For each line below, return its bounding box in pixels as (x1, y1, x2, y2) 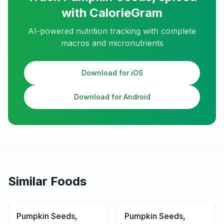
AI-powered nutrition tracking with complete (28, 26, 196, 36)
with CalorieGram (61, 5, 162, 20)
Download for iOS (81, 68, 143, 77)
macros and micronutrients (60, 38, 163, 48)
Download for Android (73, 92, 150, 101)
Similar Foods (8, 174, 86, 188)
